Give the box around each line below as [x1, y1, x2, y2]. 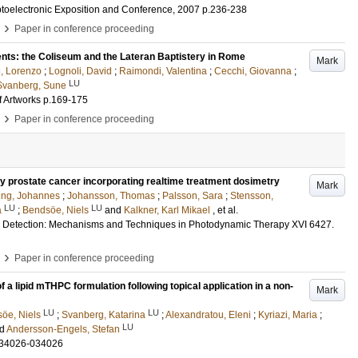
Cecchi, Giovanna [214, 66, 292, 77]
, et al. [213, 205, 238, 216]
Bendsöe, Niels [22, 205, 89, 216]
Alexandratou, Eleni [165, 309, 251, 320]
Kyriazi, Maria [258, 309, 317, 320]
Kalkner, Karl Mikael [124, 205, 210, 216]
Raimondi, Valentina [119, 66, 207, 77]
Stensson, [230, 190, 273, 201]
